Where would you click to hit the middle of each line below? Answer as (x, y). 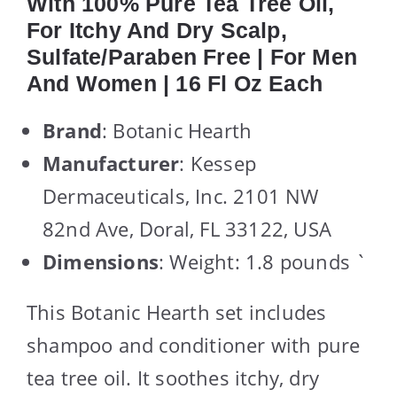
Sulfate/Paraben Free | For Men (192, 57)
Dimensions (101, 262)
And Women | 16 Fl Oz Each (175, 84)
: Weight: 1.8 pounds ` (263, 262)
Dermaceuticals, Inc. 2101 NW (181, 196)
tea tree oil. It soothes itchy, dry (173, 378)
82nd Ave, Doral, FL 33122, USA (187, 229)
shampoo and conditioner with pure (194, 345)
